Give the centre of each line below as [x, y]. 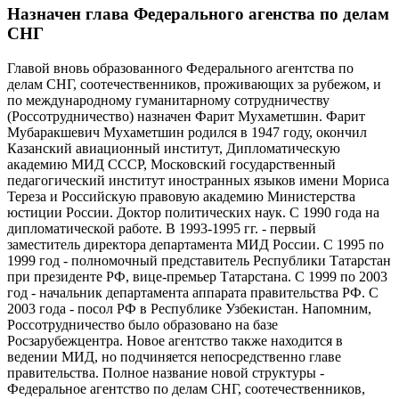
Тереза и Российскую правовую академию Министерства [181, 197]
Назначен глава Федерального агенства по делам [198, 14]
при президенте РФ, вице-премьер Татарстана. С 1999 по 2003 [197, 277]
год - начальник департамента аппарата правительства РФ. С [193, 293]
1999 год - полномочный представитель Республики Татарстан [199, 261]
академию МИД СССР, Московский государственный [171, 165]
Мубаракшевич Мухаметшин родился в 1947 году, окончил [187, 133]
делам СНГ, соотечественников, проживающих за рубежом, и [194, 85]
